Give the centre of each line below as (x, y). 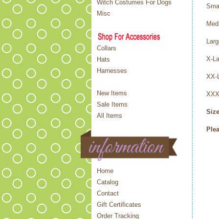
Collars (107, 48)
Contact (108, 193)
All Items (109, 116)
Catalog (108, 182)
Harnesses (112, 71)
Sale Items (112, 104)
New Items (112, 93)
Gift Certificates (119, 205)
